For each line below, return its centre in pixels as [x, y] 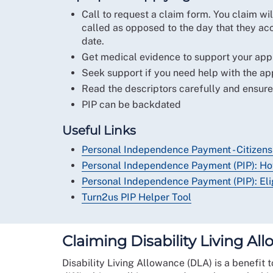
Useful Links [99, 130]
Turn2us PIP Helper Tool [136, 197]
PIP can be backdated [131, 105]
